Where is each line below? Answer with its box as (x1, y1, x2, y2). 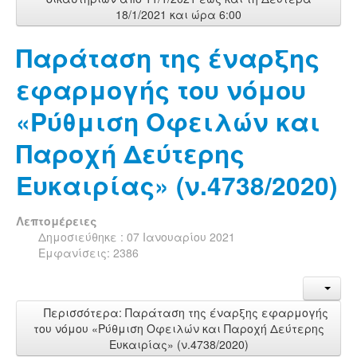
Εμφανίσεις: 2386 (38, 244, 139, 261)
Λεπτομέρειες (16, 212, 97, 229)
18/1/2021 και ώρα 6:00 (116, 6, 241, 22)
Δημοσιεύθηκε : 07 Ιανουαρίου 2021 (38, 228, 235, 245)
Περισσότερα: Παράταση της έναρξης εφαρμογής (40, 304, 328, 320)
